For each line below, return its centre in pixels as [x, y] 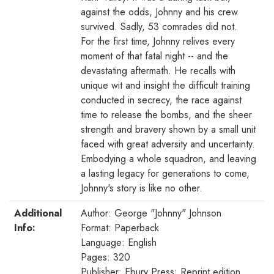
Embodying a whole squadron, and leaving [168, 158]
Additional [38, 213]
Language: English [119, 242]
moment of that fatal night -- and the [154, 56]
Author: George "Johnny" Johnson [151, 213]
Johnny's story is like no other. [142, 188]
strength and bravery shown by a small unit [168, 129]
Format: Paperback [120, 228]
